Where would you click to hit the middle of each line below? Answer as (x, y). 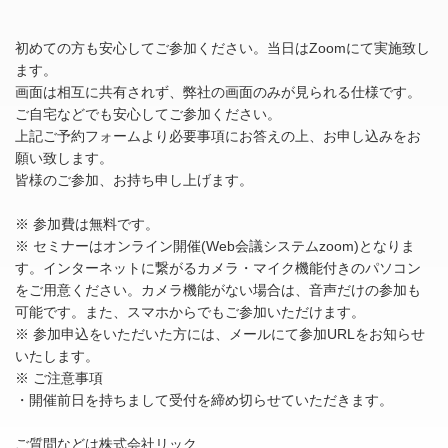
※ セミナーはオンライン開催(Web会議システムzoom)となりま (215, 245)
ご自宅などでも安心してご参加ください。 (148, 113)
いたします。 (57, 355)
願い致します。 (64, 157)
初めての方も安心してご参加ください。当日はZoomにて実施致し (222, 47)
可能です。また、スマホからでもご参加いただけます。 (190, 311)
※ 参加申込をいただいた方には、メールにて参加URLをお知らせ (220, 333)
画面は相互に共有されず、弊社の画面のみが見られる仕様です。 (218, 91)
